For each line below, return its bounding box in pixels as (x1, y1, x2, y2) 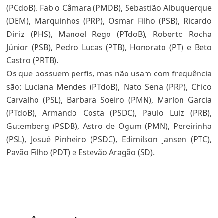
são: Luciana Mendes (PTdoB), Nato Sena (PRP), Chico (6, 81, 212, 92)
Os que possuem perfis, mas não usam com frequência (6, 68, 212, 79)
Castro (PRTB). (6, 55, 58, 66)
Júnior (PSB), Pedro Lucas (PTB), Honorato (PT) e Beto (6, 42, 212, 53)
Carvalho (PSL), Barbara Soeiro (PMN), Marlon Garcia (6, 94, 212, 105)
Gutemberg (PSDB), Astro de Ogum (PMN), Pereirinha (6, 121, 212, 131)
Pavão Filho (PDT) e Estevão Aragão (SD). (6, 147, 155, 158)
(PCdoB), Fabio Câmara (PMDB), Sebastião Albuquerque (6, 2, 212, 13)
